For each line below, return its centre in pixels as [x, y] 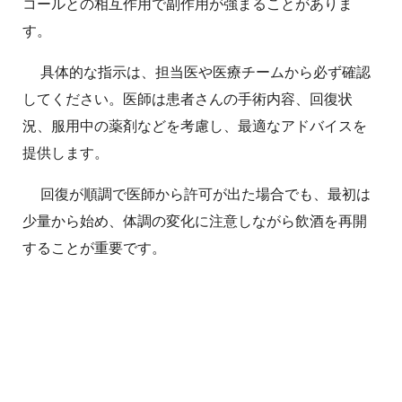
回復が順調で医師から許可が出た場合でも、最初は [205, 193]
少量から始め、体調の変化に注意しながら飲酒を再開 [195, 220]
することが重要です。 [94, 247]
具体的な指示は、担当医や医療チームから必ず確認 [205, 71]
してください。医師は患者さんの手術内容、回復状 [188, 98]
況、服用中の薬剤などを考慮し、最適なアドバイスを [195, 125]
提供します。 [66, 152]
